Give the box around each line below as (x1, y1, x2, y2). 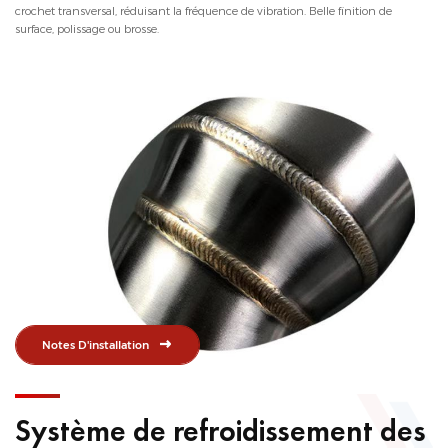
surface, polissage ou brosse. (15, 22, 159, 37)
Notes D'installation (42, 337, 150, 352)
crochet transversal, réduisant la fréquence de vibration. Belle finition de (15, 4, 392, 19)
